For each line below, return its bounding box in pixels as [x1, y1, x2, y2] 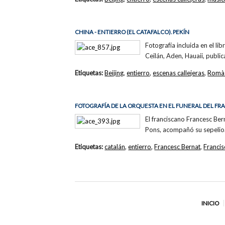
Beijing [104, 68, 124, 77]
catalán [104, 142, 126, 151]
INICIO [201, 200, 219, 207]
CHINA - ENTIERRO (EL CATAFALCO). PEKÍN [75, 28, 190, 35]
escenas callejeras [153, 68, 205, 77]
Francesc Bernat [154, 142, 201, 151]
